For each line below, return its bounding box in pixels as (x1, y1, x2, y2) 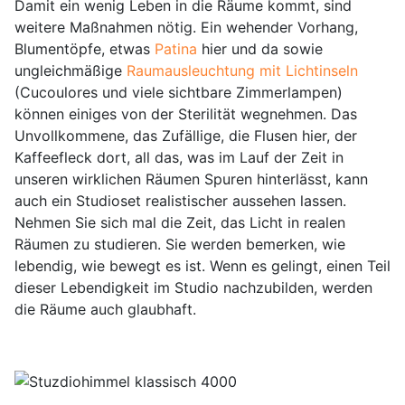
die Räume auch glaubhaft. (14, 300, 196, 319)
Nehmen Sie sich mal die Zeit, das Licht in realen (14, 213, 345, 232)
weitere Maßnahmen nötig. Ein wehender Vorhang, (14, 18, 358, 37)
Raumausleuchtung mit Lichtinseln (127, 61, 358, 80)
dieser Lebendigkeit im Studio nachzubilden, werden (14, 278, 372, 297)
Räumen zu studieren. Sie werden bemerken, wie (14, 235, 345, 254)
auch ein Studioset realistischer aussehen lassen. (14, 192, 346, 211)
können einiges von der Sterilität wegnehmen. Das (14, 105, 357, 124)
